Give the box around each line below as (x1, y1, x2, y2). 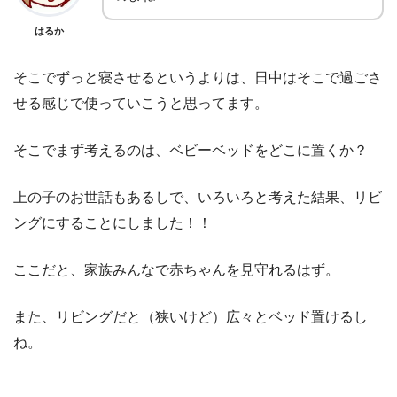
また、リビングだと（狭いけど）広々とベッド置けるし (13, 308, 368, 324)
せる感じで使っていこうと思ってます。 (13, 95, 269, 111)
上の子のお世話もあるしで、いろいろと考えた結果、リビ (13, 189, 382, 205)
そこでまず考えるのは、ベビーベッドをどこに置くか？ (13, 142, 368, 158)
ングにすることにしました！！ (13, 214, 212, 230)
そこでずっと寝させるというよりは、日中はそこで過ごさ (13, 69, 382, 85)
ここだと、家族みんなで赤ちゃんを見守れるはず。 (13, 261, 339, 277)
